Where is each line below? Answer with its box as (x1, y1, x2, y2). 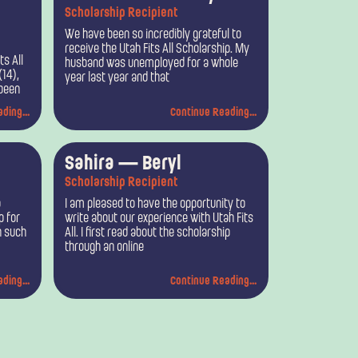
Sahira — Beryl (65, 154, 182, 174)
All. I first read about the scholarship (65, 226, 231, 240)
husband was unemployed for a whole (65, 58, 239, 71)
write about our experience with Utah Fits (65, 212, 254, 225)
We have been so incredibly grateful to (65, 29, 242, 42)
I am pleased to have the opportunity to (65, 197, 246, 211)
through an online (65, 241, 145, 254)
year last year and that (65, 72, 170, 86)
